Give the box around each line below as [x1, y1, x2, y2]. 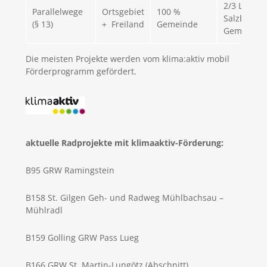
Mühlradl [25, 204, 63, 216]
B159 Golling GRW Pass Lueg [25, 232, 139, 243]
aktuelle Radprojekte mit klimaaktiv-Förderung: [25, 137, 223, 148]
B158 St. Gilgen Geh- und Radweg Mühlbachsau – [25, 192, 223, 203]
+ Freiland [101, 18, 144, 30]
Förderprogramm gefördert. [25, 66, 136, 77]
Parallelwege [32, 6, 83, 17]
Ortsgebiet [101, 6, 144, 17]
